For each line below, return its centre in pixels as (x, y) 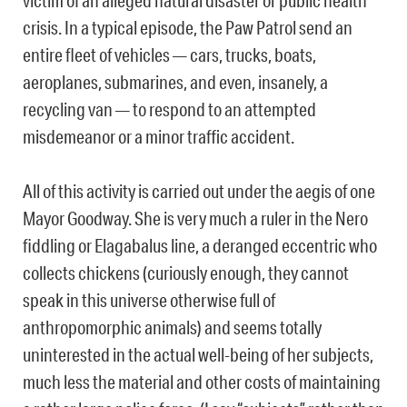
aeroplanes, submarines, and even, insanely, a (175, 82)
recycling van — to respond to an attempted (169, 109)
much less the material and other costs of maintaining (202, 382)
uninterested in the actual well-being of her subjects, (198, 355)
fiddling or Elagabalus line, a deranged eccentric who (200, 246)
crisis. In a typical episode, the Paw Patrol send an (188, 28)
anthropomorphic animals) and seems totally (172, 328)
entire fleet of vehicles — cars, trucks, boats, (169, 55)
